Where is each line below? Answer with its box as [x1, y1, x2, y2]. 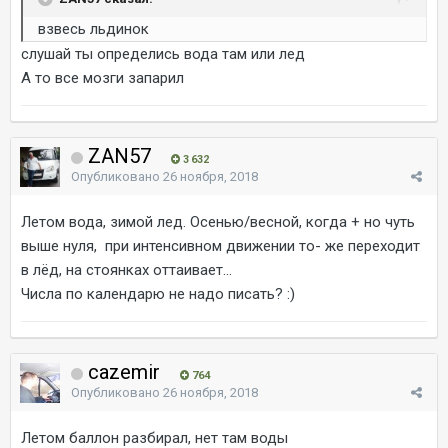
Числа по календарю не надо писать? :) [21, 284, 295, 303]
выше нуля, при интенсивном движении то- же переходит [21, 236, 420, 255]
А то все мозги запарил [21, 68, 184, 87]
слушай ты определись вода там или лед [21, 44, 305, 63]
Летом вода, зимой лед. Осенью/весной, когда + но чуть [21, 212, 415, 231]
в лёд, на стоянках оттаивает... [21, 260, 232, 279]
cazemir [83, 359, 165, 384]
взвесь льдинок [38, 19, 149, 38]
